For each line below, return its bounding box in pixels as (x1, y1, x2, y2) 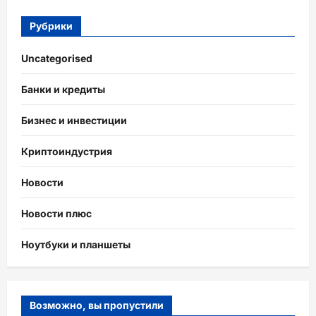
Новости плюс (21, 207, 92, 219)
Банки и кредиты (21, 83, 105, 95)
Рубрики (30, 19, 73, 32)
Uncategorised (21, 51, 92, 64)
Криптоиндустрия (21, 145, 112, 157)
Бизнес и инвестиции (21, 114, 127, 126)
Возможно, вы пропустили (30, 298, 164, 311)
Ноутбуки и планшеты (21, 238, 130, 250)
